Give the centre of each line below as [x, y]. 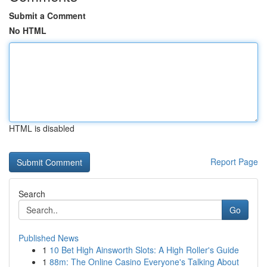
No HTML [28, 30]
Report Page [234, 162]
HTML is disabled [42, 128]
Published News [49, 238]
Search [32, 194]
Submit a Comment [47, 15]
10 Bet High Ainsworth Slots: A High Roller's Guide [144, 250]
